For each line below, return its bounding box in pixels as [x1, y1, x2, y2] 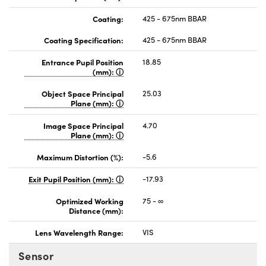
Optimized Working [56, 195, 123, 206]
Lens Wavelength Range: [35, 226, 123, 237]
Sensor [18, 248, 54, 263]
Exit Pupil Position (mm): [28, 173, 116, 184]
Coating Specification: [44, 34, 123, 45]
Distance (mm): [69, 204, 123, 216]
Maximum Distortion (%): [37, 151, 123, 162]
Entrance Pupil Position [42, 56, 123, 67]
